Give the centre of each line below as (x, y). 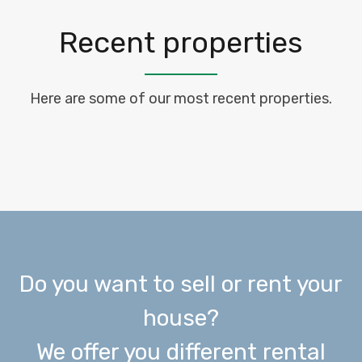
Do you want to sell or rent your (181, 284)
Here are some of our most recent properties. (181, 99)
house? (181, 318)
